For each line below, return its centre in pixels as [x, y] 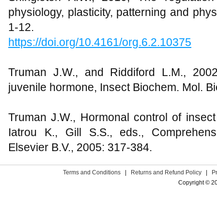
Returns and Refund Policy [166, 172]
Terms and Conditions [92, 172]
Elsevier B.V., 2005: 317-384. [80, 147]
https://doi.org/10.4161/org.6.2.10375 [100, 42]
